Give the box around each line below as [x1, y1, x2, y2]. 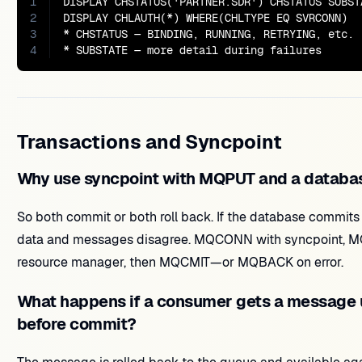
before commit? [16, 314, 137, 335]
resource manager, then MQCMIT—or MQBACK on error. [16, 254, 343, 271]
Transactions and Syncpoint [16, 129, 282, 154]
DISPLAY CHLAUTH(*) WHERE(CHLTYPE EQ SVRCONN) [62, 11, 347, 25]
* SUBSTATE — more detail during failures [62, 43, 322, 57]
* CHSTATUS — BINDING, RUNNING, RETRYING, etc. [62, 27, 354, 41]
